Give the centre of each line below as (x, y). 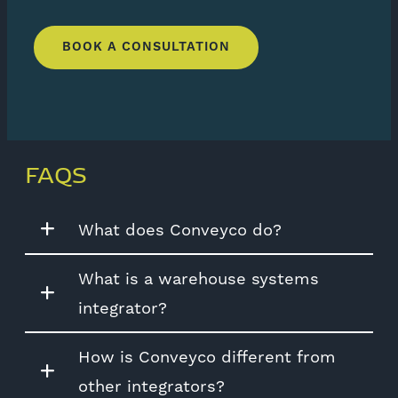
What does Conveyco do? (180, 229)
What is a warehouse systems (199, 278)
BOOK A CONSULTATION (146, 47)
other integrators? (151, 386)
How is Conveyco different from (207, 356)
